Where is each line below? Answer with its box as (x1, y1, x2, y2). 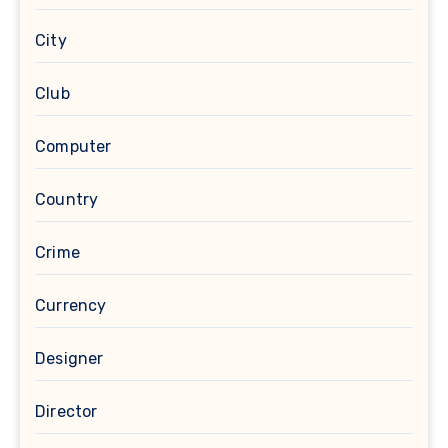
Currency (35, 296, 107, 316)
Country (35, 190, 99, 210)
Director (35, 402, 98, 422)
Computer (35, 137, 112, 157)
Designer (35, 349, 104, 369)
